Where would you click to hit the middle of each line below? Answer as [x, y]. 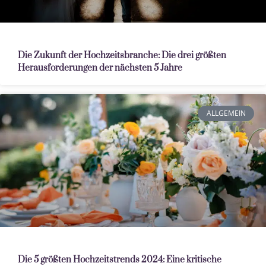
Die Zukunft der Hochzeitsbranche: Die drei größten [122, 55]
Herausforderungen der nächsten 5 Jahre [100, 68]
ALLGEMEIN [226, 113]
